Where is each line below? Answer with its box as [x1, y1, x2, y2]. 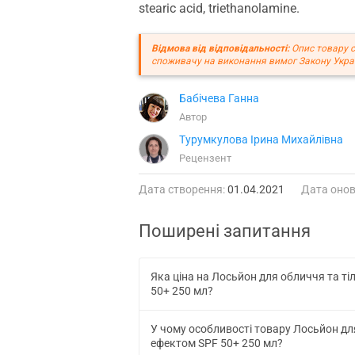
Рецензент [179, 151, 231, 164]
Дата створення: [139, 182, 225, 196]
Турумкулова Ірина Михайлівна [179, 132, 343, 146]
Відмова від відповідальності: [151, 42, 289, 54]
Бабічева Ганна [179, 91, 259, 105]
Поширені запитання [139, 220, 311, 241]
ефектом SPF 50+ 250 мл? [151, 336, 283, 349]
